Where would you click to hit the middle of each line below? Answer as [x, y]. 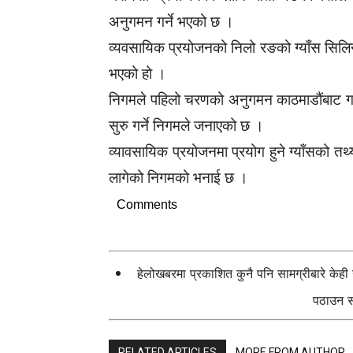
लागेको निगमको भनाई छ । [178, 178]
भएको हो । [137, 74]
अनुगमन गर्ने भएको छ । [171, 22]
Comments [147, 204]
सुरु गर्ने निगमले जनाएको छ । [186, 126]
